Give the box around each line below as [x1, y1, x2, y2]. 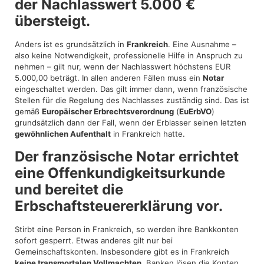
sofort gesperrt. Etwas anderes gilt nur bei [15, 235, 173, 245]
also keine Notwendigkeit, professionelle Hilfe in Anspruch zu [15, 51, 243, 61]
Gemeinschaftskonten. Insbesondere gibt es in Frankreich [15, 246, 229, 256]
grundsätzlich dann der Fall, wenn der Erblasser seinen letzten [15, 118, 246, 128]
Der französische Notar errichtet [15, 147, 239, 165]
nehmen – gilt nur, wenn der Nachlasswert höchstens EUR [15, 62, 230, 72]
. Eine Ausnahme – [168, 39, 236, 49]
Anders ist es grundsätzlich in [15, 39, 127, 49]
